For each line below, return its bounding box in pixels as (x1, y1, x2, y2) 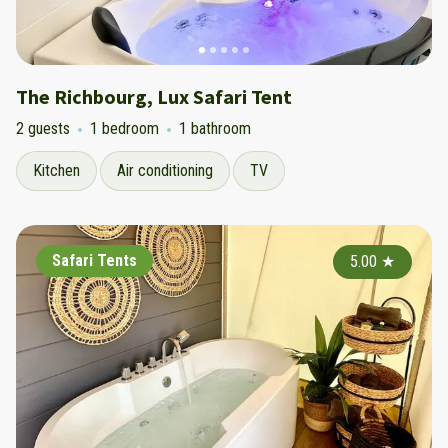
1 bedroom (90, 119, 159, 138)
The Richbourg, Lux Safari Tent (16, 84, 292, 109)
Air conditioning (117, 161, 213, 180)
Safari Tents (52, 251, 137, 270)
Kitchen (33, 161, 80, 180)
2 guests (16, 119, 70, 138)
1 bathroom (179, 119, 251, 138)
